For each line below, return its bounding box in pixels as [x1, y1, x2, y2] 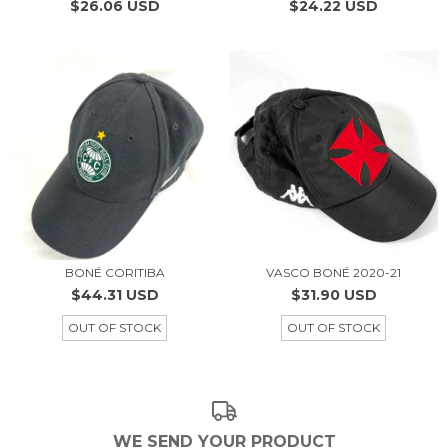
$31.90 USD [290, 286, 377, 304]
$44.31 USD [70, 286, 159, 304]
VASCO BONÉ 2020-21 [266, 265, 401, 280]
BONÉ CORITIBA [64, 265, 165, 280]
